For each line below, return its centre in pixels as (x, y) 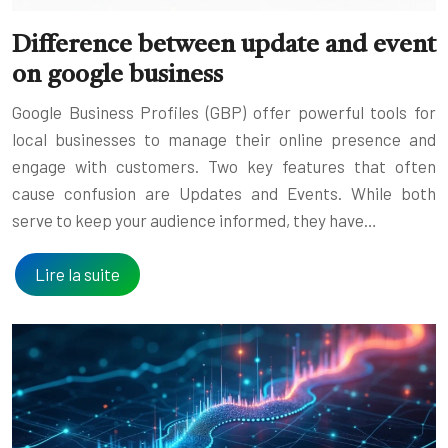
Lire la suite (77, 273)
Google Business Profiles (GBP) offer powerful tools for (224, 111)
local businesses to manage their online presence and (224, 138)
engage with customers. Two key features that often (224, 165)
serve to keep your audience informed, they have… (194, 219)
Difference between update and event (224, 45)
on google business (117, 75)
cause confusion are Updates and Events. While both (224, 192)
